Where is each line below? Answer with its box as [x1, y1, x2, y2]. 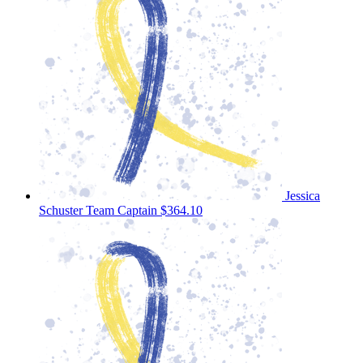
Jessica [285, 188, 320, 203]
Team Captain [86, 203, 157, 217]
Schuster [39, 203, 86, 217]
